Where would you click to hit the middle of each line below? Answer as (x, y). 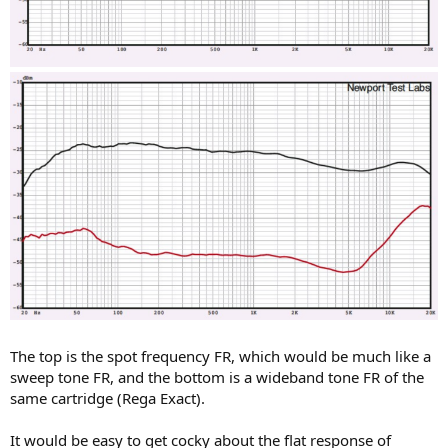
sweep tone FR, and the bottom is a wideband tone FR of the (217, 377)
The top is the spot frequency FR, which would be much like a (220, 356)
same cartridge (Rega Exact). (107, 398)
